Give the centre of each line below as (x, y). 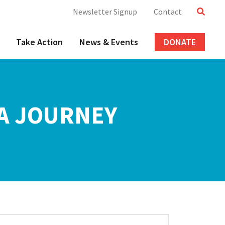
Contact (167, 12)
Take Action (39, 42)
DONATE (180, 42)
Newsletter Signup (105, 12)
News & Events (108, 42)
